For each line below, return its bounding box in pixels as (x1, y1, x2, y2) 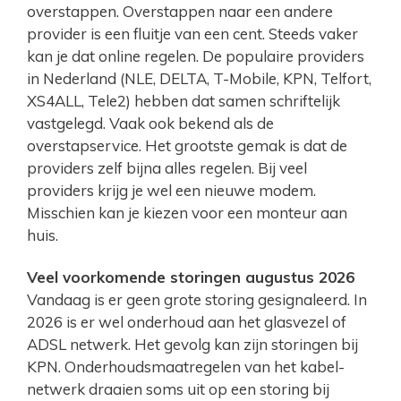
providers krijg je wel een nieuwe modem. (27, 181, 316, 200)
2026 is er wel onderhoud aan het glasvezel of (27, 312, 346, 332)
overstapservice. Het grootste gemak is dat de (27, 136, 347, 156)
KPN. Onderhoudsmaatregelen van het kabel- (27, 357, 345, 377)
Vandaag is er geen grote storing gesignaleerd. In (27, 290, 367, 310)
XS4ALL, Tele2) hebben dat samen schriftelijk (27, 91, 340, 111)
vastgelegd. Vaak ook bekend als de (27, 114, 274, 133)
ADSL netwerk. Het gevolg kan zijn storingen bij (27, 335, 358, 354)
